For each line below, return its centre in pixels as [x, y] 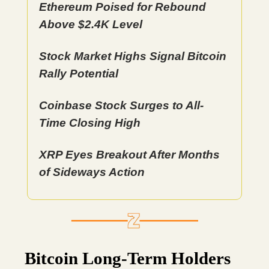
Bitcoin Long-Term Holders [128, 258]
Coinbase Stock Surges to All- [121, 105]
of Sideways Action [92, 172]
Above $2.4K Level [91, 24]
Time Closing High [90, 123]
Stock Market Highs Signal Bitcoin [133, 56]
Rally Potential [79, 74]
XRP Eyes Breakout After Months [129, 155]
